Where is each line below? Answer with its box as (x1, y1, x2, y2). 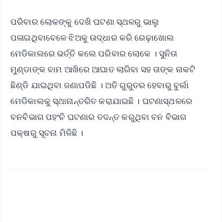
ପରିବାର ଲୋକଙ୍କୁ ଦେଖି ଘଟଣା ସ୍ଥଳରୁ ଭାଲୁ (10, 16, 160, 28)
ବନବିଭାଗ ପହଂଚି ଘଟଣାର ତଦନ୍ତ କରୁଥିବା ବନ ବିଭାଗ (10, 111, 187, 123)
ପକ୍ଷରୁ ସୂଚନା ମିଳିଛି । (10, 127, 84, 139)
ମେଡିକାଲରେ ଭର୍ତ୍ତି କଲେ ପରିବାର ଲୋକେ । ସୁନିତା (10, 48, 178, 59)
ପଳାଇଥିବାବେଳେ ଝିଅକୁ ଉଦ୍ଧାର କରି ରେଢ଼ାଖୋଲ (10, 32, 174, 44)
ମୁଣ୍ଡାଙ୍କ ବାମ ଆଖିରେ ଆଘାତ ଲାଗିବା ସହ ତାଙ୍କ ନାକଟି (10, 63, 196, 75)
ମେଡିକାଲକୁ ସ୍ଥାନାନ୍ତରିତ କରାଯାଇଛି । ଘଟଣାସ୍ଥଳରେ (10, 95, 192, 107)
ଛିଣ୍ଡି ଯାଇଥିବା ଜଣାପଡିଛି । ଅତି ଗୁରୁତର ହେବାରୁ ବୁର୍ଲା (10, 79, 189, 91)
